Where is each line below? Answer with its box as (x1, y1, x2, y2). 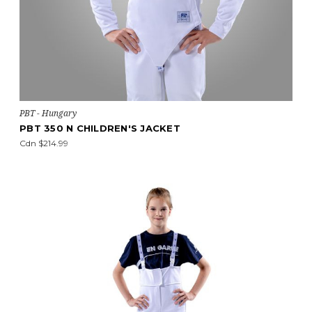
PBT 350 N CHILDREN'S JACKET (19, 123, 180, 134)
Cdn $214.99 (19, 138, 68, 148)
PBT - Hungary (19, 107, 77, 119)
